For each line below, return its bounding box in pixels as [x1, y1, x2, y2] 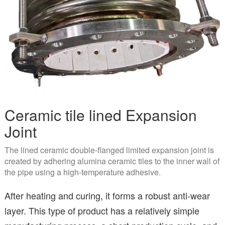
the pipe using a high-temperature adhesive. [5, 166, 161, 178]
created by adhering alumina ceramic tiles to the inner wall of [5, 155, 219, 167]
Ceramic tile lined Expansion [5, 104, 197, 126]
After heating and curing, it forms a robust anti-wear [5, 189, 210, 202]
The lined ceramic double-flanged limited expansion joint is [5, 144, 214, 156]
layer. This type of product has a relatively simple [5, 204, 199, 217]
